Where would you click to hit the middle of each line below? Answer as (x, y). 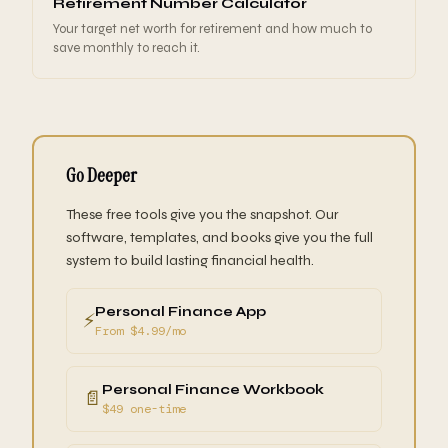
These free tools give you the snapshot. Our (202, 215)
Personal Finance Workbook (213, 390)
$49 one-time (144, 409)
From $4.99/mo (140, 331)
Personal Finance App (180, 312)
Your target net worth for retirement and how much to (212, 29)
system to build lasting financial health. (190, 261)
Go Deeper (101, 176)
